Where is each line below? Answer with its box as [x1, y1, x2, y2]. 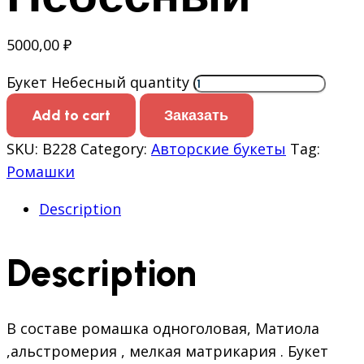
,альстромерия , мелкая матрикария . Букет [6, 341, 328, 362]
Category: [80, 139, 151, 159]
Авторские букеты [151, 139, 286, 159]
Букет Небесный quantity [6, 72, 189, 93]
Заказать [164, 106, 229, 124]
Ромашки [6, 162, 75, 182]
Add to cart [31, 106, 110, 124]
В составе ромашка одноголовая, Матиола [6, 318, 319, 339]
